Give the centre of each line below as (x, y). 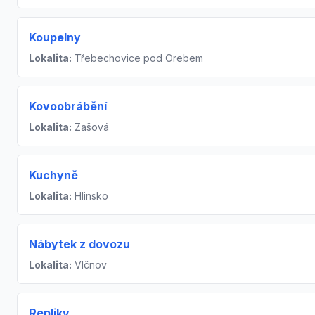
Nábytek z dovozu (79, 244)
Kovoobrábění (68, 107)
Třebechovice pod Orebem (137, 58)
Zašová (90, 127)
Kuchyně (53, 175)
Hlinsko (90, 196)
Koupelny (55, 38)
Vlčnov (89, 265)
